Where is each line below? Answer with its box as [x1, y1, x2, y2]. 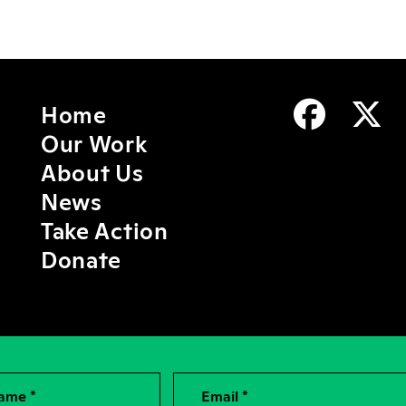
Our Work [40, 127, 148, 158]
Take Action [40, 214, 169, 245]
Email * [171, 369, 248, 400]
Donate [40, 243, 122, 274]
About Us [40, 156, 144, 187]
